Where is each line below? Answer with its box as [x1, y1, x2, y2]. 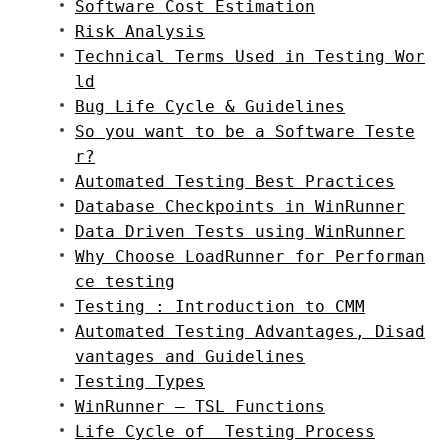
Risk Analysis [75, 22, 205, 41]
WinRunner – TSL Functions [75, 397, 325, 416]
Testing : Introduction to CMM [75, 297, 365, 316]
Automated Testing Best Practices [75, 172, 395, 191]
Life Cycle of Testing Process [75, 422, 375, 441]
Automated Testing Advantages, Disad [75, 322, 425, 341]
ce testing [75, 272, 175, 291]
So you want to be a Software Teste [75, 122, 415, 141]
